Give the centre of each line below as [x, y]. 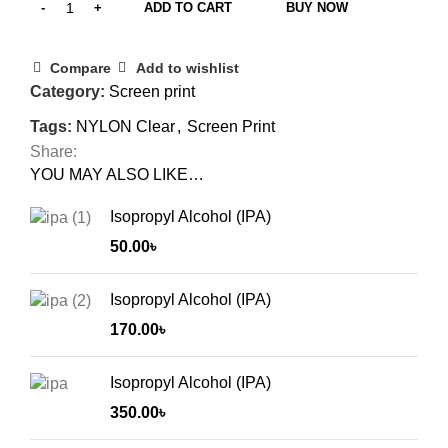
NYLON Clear [125, 127]
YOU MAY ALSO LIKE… [117, 175]
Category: [67, 92]
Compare [81, 68]
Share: [53, 152]
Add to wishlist [187, 68]
